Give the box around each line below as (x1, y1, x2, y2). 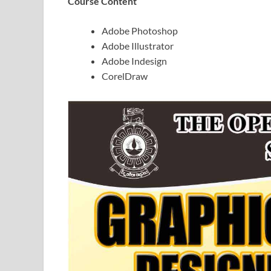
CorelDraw (102, 70, 148, 82)
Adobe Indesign (102, 54, 167, 67)
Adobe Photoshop (102, 24, 178, 36)
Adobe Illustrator (102, 39, 174, 51)
